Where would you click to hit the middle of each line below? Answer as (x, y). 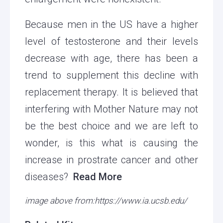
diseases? (49, 176)
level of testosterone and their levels (111, 41)
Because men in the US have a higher (111, 24)
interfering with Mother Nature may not (111, 109)
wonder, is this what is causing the (111, 143)
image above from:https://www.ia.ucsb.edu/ (106, 200)
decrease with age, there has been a (111, 58)
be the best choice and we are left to (111, 126)
